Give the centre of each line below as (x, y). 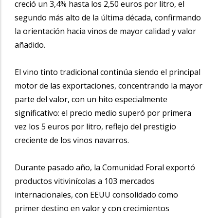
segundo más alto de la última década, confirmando (108, 17)
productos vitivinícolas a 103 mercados (85, 181)
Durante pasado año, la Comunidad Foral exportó (105, 167)
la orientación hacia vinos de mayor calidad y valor (105, 31)
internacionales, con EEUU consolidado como (96, 194)
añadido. (31, 45)
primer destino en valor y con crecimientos (92, 208)
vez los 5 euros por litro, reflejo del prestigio (95, 126)
